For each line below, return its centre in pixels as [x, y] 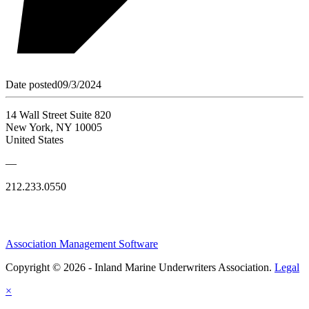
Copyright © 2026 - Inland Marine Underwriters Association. [140, 267]
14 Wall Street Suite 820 [58, 114]
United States [34, 139]
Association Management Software [82, 243]
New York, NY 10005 [54, 127]
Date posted [31, 84]
